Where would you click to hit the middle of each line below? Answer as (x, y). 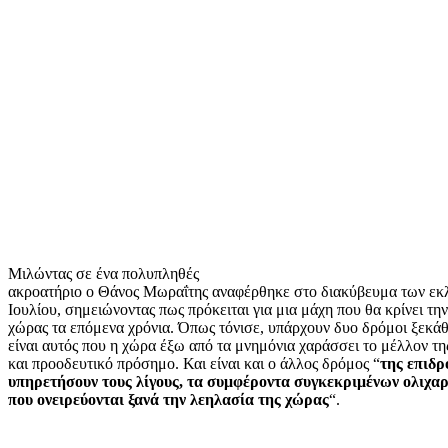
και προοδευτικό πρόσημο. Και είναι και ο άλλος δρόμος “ (194, 363)
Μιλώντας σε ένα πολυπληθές (103, 273)
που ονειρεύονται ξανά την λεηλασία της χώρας (168, 399)
